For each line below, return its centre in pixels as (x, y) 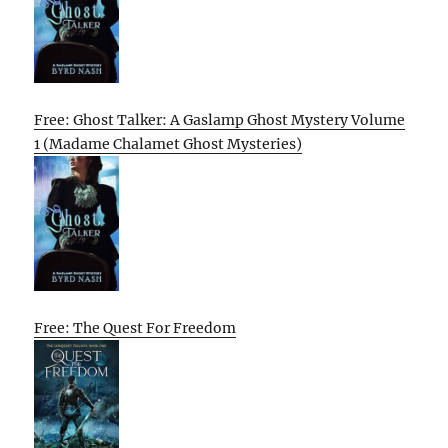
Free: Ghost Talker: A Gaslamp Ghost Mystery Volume (220, 119)
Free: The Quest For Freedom (135, 327)
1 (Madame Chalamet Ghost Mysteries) (168, 143)
